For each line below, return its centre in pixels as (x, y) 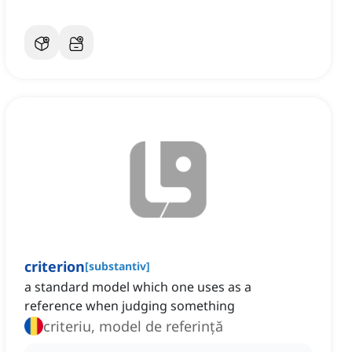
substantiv (117, 266)
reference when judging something (130, 306)
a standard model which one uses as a (138, 287)
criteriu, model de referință (133, 326)
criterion (55, 267)
